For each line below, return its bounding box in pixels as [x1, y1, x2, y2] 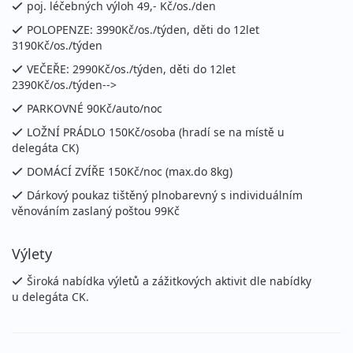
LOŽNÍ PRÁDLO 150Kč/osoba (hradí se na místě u [27, 124, 284, 140]
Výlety [12, 244, 52, 264]
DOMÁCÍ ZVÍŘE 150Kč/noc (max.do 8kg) [27, 164, 232, 180]
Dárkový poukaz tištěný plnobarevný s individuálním [27, 188, 303, 203]
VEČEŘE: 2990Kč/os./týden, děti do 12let [27, 61, 236, 77]
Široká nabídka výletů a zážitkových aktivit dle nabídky [27, 273, 311, 289]
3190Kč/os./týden [12, 38, 102, 54]
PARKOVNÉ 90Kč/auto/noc [27, 101, 162, 117]
